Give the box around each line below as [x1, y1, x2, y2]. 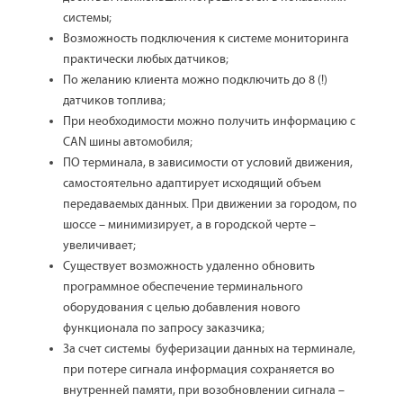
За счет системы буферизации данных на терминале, [63, 342, 355, 356]
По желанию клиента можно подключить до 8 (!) [63, 73, 327, 87]
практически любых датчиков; [63, 52, 228, 67]
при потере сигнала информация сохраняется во [63, 363, 335, 377]
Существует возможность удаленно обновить [63, 259, 315, 273]
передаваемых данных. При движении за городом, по [63, 197, 357, 211]
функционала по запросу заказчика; [63, 321, 264, 336]
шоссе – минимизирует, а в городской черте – [63, 218, 316, 232]
